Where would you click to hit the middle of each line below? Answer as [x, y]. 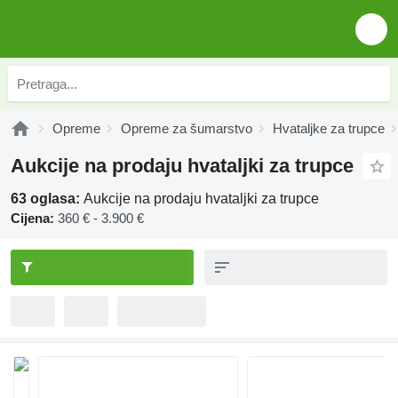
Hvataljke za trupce [329, 128]
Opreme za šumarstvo [187, 128]
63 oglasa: [47, 199]
